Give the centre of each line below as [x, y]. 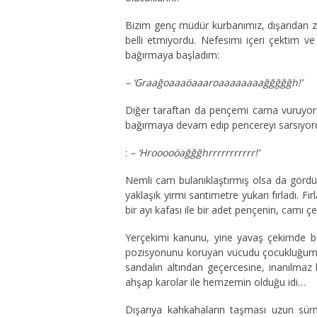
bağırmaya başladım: [172, 55]
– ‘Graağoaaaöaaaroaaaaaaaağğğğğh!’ [214, 82]
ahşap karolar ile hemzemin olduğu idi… [215, 282]
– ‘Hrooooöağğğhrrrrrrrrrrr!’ [195, 152]
